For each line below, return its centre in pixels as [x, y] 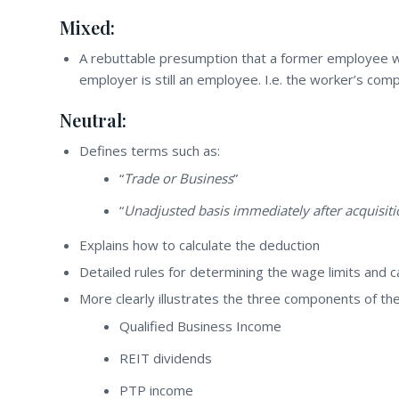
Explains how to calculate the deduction [199, 245]
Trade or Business [179, 179]
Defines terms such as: [150, 151]
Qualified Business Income [200, 326]
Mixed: [87, 28]
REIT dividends [166, 358]
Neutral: [93, 120]
